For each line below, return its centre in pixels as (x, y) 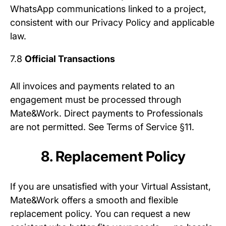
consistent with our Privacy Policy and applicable (112, 23)
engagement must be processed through (96, 100)
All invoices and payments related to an (92, 86)
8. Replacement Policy (113, 157)
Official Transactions (70, 59)
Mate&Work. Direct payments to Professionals (106, 114)
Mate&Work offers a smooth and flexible (94, 200)
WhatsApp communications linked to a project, (108, 9)
